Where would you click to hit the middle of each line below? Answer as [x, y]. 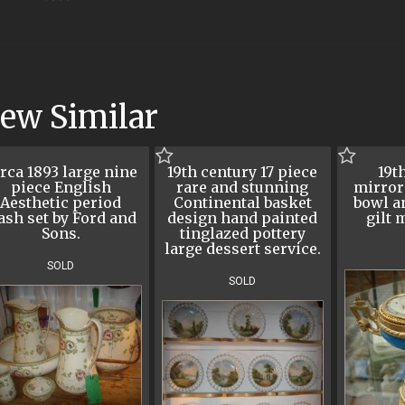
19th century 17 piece [243, 172]
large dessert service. [242, 249]
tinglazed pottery [242, 234]
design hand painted [243, 218]
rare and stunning [243, 188]
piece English [61, 188]
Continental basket [242, 203]
